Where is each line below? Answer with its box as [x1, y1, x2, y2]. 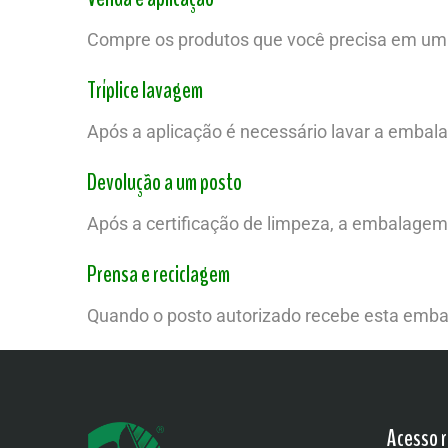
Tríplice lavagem [87, 74, 203, 106]
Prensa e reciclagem [87, 258, 230, 290]
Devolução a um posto [87, 166, 242, 198]
